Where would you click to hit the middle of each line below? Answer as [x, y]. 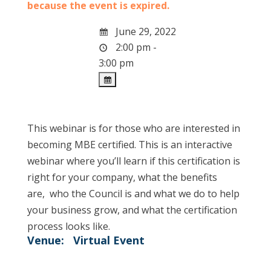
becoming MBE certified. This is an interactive [129, 145]
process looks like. [68, 227]
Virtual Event [109, 240]
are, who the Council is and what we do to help [133, 194]
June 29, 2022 [144, 31]
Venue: [45, 240]
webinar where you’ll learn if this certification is [133, 161]
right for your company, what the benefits [122, 178]
